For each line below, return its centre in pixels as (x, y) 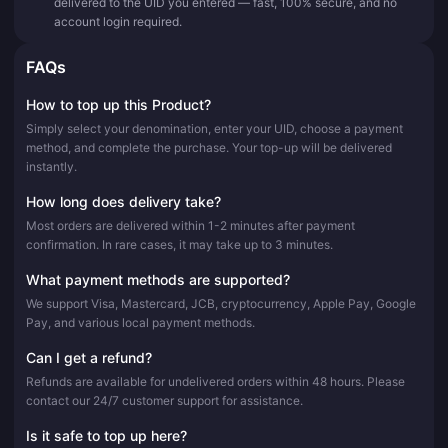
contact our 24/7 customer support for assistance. (164, 400)
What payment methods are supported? (158, 279)
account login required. (118, 21)
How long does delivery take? (123, 201)
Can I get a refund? (89, 357)
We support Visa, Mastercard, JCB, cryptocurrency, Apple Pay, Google (221, 303)
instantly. (51, 166)
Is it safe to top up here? (106, 435)
